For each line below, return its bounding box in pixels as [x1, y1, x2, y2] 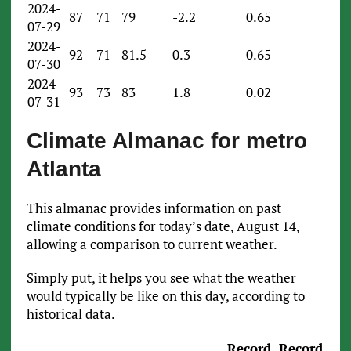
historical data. [26, 304, 115, 323]
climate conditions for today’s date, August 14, [26, 216, 299, 235]
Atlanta [26, 156, 101, 181]
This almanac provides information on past [26, 198, 281, 217]
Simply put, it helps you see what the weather [26, 268, 296, 287]
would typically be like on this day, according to [26, 286, 305, 305]
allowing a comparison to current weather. [26, 234, 280, 253]
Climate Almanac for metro [26, 128, 307, 153]
